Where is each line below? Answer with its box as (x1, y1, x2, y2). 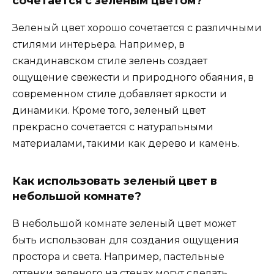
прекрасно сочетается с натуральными (12, 120, 213, 133)
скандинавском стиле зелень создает (12, 54, 207, 67)
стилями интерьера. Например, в (12, 38, 185, 50)
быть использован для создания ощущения (12, 234, 239, 246)
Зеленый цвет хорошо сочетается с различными (12, 21, 262, 34)
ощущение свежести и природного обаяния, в (12, 71, 254, 83)
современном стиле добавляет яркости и (12, 87, 227, 100)
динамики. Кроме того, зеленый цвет (12, 104, 206, 116)
